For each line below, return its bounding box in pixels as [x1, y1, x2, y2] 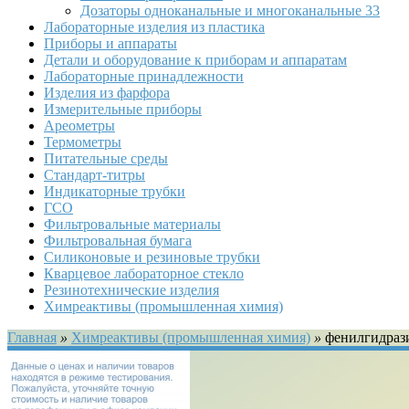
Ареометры [44, 118, 115, 133]
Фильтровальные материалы [44, 216, 221, 232]
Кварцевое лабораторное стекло [44, 266, 244, 281]
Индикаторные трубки [44, 184, 185, 199]
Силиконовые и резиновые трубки [44, 249, 260, 265]
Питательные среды [44, 151, 168, 166]
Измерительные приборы [44, 101, 202, 117]
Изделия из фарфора [44, 85, 170, 100]
